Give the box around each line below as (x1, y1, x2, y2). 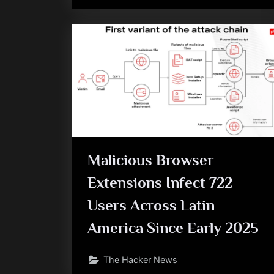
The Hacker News (103, 254, 177, 265)
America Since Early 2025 (87, 219, 259, 236)
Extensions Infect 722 (87, 174, 232, 191)
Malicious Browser (87, 151, 213, 168)
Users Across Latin (87, 196, 215, 213)
